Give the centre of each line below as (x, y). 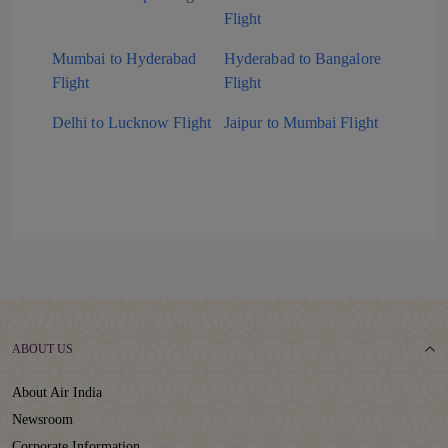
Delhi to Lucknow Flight (131, 122)
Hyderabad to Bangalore (302, 58)
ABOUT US (42, 349)
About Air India (57, 392)
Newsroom (42, 419)
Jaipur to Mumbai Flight (301, 122)
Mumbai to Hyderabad (124, 58)
